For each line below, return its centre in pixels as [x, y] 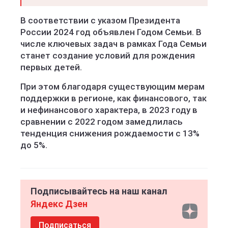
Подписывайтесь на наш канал [99, 191]
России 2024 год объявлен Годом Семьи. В [111, 32]
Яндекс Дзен [59, 204]
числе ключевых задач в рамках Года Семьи [113, 44]
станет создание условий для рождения [108, 55]
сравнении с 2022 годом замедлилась [102, 122]
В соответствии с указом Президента [100, 20]
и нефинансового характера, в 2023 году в [109, 110]
